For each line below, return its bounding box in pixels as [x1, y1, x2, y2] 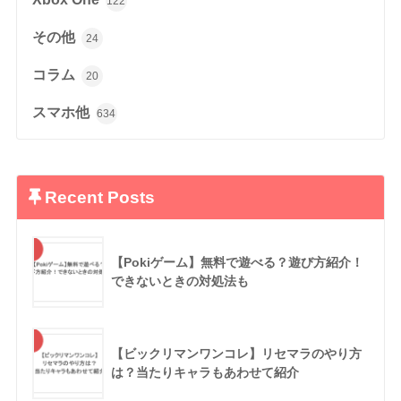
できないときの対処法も [110, 274, 249, 289]
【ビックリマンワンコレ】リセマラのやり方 [110, 346, 362, 362]
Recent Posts [44, 188, 155, 208]
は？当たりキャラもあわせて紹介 [110, 365, 299, 380]
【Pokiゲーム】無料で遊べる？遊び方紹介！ [110, 255, 363, 270]
